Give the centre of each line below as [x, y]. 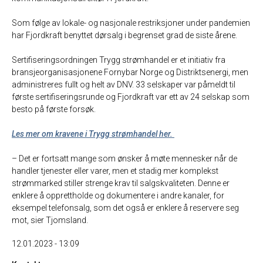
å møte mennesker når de [191, 159]
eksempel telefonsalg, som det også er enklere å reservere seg [125, 208]
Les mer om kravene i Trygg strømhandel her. [92, 134]
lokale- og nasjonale [99, 23]
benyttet [77, 36]
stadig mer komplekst [178, 171]
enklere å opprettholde [53, 196]
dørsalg [108, 36]
